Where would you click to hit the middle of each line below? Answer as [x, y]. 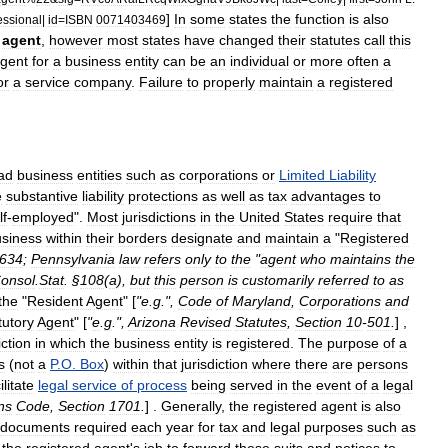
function [320, 19]
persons [382, 364]
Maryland [261, 301]
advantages [328, 196]
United [259, 217]
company [102, 82]
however [76, 40]
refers [162, 259]
